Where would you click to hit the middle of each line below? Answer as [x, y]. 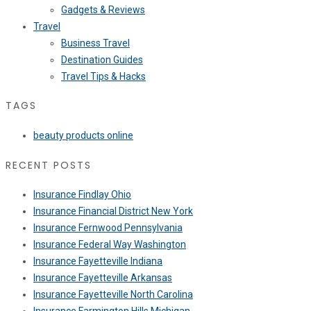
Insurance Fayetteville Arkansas [103, 278]
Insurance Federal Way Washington [110, 245]
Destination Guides [102, 59]
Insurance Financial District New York [113, 211]
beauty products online [83, 135]
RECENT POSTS [49, 165]
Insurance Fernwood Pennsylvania [108, 228]
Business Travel [95, 43]
